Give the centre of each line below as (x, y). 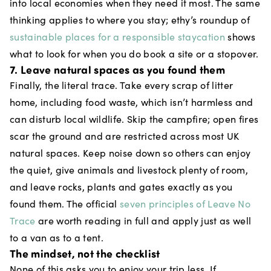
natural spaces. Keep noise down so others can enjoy (130, 153)
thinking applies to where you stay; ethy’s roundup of (130, 20)
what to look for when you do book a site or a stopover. (134, 54)
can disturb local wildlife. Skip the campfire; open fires (134, 119)
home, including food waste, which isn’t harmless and (132, 102)
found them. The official (65, 204)
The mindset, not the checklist (85, 253)
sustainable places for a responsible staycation (118, 37)
